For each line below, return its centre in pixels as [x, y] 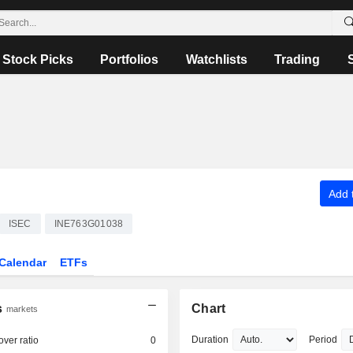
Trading [297, 59]
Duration [210, 340]
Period [323, 340]
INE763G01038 [89, 224]
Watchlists [216, 59]
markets [22, 309]
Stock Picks [38, 59]
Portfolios [130, 59]
